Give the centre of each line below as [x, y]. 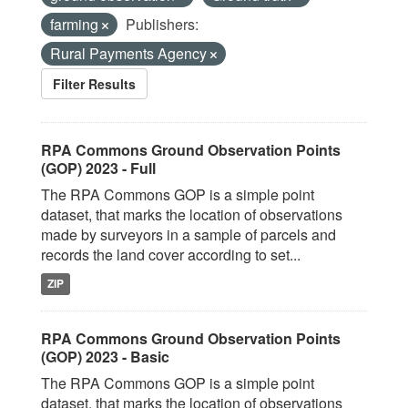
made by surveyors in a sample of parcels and [189, 235]
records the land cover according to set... [171, 255]
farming [76, 24]
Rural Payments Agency [130, 53]
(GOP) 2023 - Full [98, 168]
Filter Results [94, 84]
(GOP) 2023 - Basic [105, 357]
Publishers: [162, 24]
